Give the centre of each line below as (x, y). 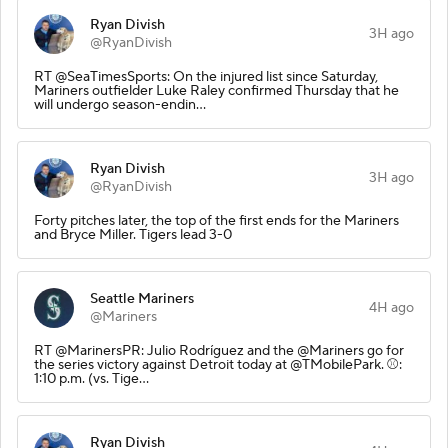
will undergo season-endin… (120, 104)
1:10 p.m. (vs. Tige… (91, 378)
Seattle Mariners (142, 298)
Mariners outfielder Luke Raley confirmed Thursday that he (216, 90)
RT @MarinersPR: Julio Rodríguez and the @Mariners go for (219, 350)
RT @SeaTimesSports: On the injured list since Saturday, (206, 76)
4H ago (391, 307)
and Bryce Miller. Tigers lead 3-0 (133, 234)
